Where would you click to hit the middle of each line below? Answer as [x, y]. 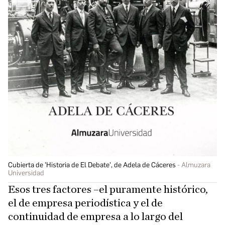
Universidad [26, 173]
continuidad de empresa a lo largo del [95, 217]
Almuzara [196, 165]
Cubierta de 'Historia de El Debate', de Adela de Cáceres [92, 165]
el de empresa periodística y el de [85, 203]
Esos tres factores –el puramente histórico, [108, 190]
